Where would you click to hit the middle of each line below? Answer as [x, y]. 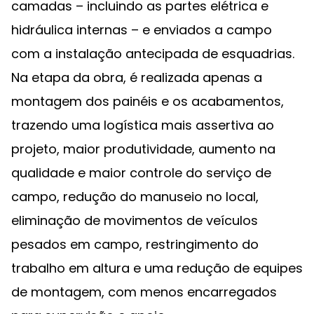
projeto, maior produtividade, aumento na [143, 149]
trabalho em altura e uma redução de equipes [157, 268]
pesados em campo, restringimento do [135, 244]
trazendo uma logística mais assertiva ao [143, 125]
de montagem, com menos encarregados [144, 292]
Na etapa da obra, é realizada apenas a [137, 77]
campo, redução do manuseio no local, [135, 197]
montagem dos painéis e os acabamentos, [148, 101]
